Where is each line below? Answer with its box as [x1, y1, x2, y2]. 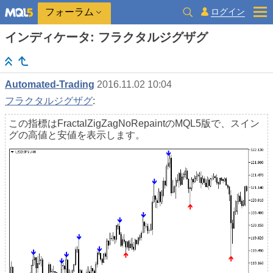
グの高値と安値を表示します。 [9, 130, 145, 141]
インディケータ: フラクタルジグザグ [5, 30, 208, 44]
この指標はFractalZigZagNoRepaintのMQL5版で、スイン [9, 118, 260, 129]
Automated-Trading [5, 79, 94, 90]
